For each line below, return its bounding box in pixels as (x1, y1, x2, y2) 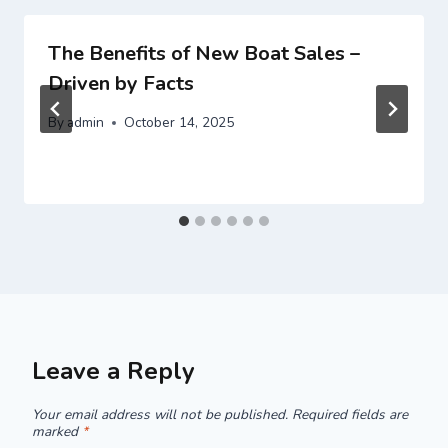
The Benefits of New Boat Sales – (48, 39, 360, 67)
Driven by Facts (48, 69, 194, 97)
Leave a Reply (32, 355, 195, 388)
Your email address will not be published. (32, 405, 288, 425)
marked (32, 422, 82, 442)
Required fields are (292, 405, 408, 425)
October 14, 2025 (124, 113, 235, 133)
